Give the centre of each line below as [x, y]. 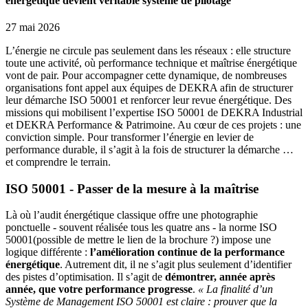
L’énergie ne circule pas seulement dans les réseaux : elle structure [148, 50]
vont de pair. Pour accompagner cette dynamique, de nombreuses [146, 75]
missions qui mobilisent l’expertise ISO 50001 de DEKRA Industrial [154, 112]
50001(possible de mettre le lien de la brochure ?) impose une [138, 240]
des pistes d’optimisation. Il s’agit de [85, 277]
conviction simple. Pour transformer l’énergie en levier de [130, 137]
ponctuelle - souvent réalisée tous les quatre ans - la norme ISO [141, 228]
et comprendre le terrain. [58, 162]
